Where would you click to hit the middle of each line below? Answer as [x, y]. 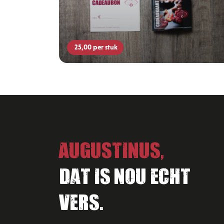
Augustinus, [111, 148]
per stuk [105, 47]
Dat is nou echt [125, 174]
